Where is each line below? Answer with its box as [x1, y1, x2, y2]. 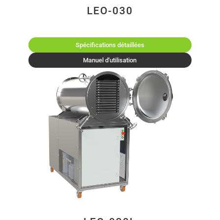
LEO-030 [86, 5, 133, 17]
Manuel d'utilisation [83, 56, 137, 64]
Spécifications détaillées [75, 41, 144, 49]
